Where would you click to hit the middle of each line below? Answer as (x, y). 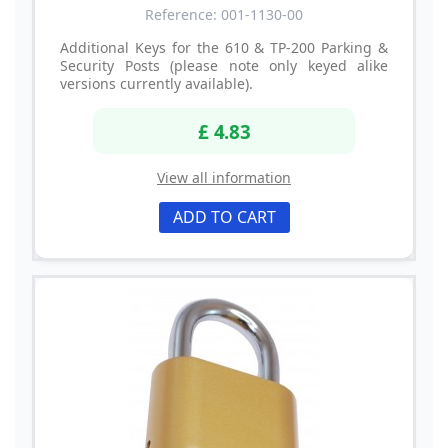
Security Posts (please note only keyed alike (224, 66)
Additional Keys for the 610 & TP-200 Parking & (224, 48)
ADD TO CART (224, 216)
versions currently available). (156, 84)
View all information (224, 177)
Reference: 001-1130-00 (224, 15)
